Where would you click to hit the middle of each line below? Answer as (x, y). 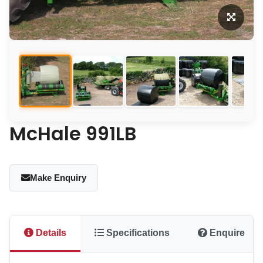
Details (50, 232)
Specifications (137, 232)
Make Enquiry (58, 178)
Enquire (226, 232)
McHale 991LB (73, 133)
